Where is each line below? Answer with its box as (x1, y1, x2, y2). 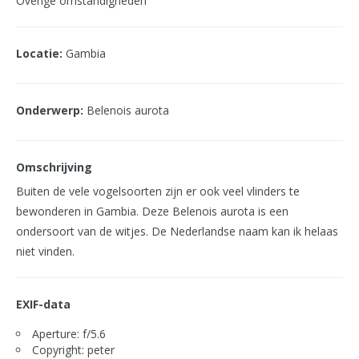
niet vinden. (16, 244, 75, 259)
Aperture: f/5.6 (32, 326, 106, 341)
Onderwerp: (16, 103, 83, 118)
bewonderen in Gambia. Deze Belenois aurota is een (16, 204, 288, 219)
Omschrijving (16, 159, 92, 175)
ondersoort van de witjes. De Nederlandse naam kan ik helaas (16, 224, 338, 239)
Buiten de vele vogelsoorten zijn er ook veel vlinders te (16, 184, 300, 199)
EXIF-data (16, 296, 71, 312)
